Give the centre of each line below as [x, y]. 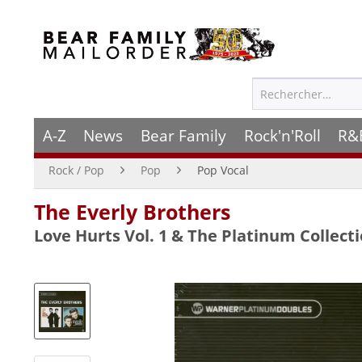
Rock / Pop [76, 170]
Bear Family [183, 135]
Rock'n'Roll [282, 135]
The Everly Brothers [132, 212]
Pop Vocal [223, 170]
